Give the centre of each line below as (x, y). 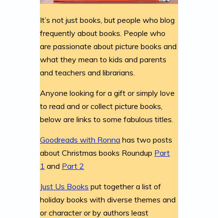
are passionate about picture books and (109, 46)
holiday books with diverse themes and (108, 199)
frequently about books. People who (103, 33)
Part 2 (73, 166)
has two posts (146, 139)
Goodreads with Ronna (80, 139)
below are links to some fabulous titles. (107, 119)
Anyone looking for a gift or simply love (108, 93)
